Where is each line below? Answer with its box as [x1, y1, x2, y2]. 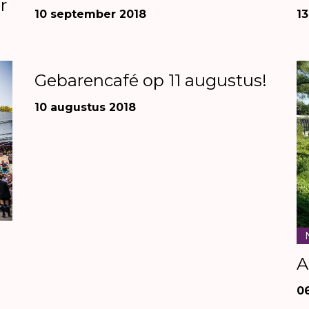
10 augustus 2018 [34, 100, 136, 114]
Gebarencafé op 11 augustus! [34, 70, 267, 90]
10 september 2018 [34, 7, 146, 21]
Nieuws [43, 46, 79, 59]
